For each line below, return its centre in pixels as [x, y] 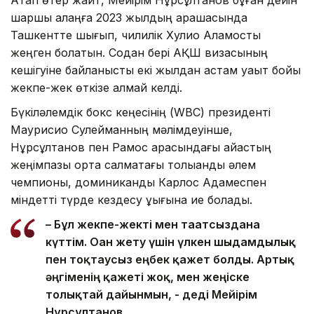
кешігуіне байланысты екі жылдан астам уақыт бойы [156, 70]
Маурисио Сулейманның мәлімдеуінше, [122, 130]
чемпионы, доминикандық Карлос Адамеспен [138, 183]
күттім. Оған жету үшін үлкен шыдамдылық [171, 242]
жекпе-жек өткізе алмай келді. [96, 88]
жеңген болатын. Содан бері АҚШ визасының [139, 53]
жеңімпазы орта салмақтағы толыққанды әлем [133, 165]
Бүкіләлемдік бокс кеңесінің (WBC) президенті [141, 112]
